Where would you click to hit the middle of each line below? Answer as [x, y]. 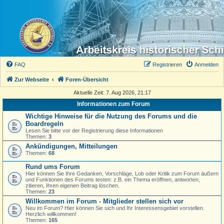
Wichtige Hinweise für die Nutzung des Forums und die [111, 116]
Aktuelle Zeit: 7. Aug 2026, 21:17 [112, 92]
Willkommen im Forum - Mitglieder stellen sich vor [104, 201]
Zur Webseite [32, 79]
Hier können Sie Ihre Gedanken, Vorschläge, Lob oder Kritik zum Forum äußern [122, 173]
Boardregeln [44, 124]
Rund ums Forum [53, 167]
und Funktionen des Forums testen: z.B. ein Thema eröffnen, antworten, [113, 179]
